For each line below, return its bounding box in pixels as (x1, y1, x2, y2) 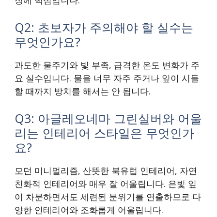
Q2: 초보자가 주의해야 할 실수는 (15, 19, 193, 36)
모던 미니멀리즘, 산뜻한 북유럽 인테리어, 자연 (15, 165, 197, 177)
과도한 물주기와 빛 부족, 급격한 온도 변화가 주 (15, 59, 200, 71)
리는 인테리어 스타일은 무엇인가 (15, 124, 194, 141)
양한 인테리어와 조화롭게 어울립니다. (15, 204, 163, 216)
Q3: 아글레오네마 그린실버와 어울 (15, 110, 202, 127)
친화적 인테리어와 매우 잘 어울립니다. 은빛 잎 (15, 178, 197, 190)
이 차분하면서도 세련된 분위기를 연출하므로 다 (15, 191, 201, 203)
